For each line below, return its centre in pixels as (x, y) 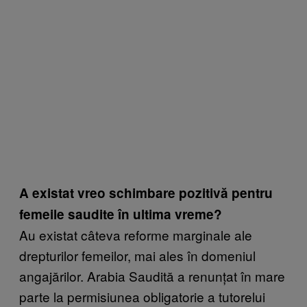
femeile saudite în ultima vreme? (121, 214)
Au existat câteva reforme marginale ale (136, 234)
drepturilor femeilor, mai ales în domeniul (137, 255)
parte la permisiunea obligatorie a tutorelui (142, 296)
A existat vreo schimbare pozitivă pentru (146, 193)
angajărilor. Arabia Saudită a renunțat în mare (152, 275)
